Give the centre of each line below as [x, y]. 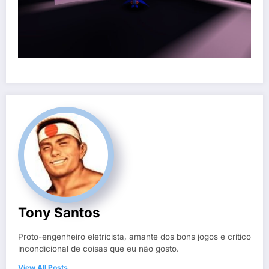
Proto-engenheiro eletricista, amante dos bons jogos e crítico [134, 236]
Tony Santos [59, 212]
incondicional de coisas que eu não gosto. [98, 248]
